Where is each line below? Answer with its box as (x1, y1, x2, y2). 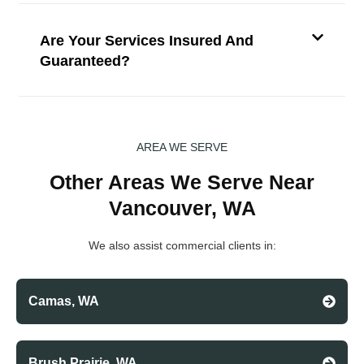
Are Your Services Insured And (39, 32, 253, 50)
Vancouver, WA (108, 197, 256, 220)
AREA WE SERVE (136, 141, 227, 154)
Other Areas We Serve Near (50, 171, 314, 194)
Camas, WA (28, 294, 99, 309)
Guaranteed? (39, 53, 130, 70)
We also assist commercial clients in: (88, 239, 276, 253)
